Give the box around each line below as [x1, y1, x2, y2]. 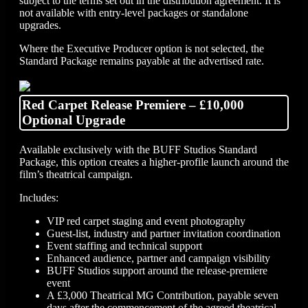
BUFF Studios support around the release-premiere [47, 265, 267, 277]
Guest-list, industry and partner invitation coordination [47, 228, 280, 240]
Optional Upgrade [22, 113, 125, 128]
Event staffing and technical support [47, 240, 202, 252]
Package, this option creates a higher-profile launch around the [19, 156, 289, 168]
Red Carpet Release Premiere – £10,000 [22, 98, 244, 113]
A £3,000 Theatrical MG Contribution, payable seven [47, 289, 278, 302]
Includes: [19, 192, 58, 204]
